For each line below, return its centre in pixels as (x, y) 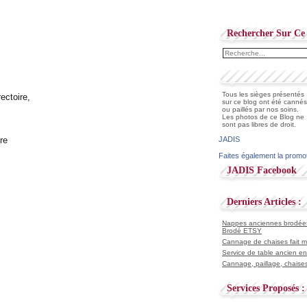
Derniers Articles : (264, 202)
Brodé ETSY (242, 231)
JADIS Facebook (262, 170)
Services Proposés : (266, 288)
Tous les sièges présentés (263, 94)
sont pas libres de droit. (259, 124)
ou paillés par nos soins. (260, 109)
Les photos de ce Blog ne (263, 117)
